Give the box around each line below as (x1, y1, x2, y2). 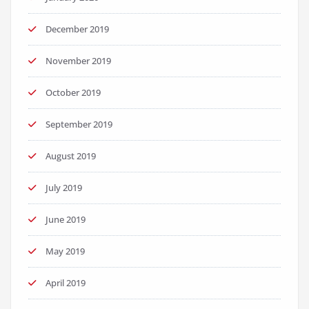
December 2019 (46, 23, 109, 35)
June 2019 (46, 213, 86, 226)
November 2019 (46, 54, 111, 67)
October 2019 (46, 86, 101, 99)
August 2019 (46, 150, 96, 162)
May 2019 (46, 245, 85, 257)
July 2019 (46, 181, 82, 194)
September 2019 (46, 118, 112, 130)
